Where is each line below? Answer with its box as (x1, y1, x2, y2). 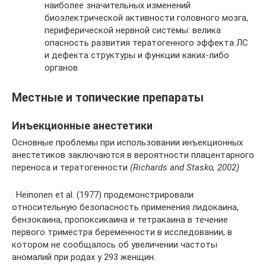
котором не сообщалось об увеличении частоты (12, 239, 217, 251)
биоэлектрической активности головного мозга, (45, 12, 248, 23)
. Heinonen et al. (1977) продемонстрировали (12, 189, 194, 201)
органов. (45, 62, 80, 73)
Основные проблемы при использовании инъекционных (12, 137, 243, 148)
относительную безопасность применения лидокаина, (12, 202, 239, 213)
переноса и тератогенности (12, 162, 130, 173)
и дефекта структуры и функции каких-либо (45, 50, 229, 61)
